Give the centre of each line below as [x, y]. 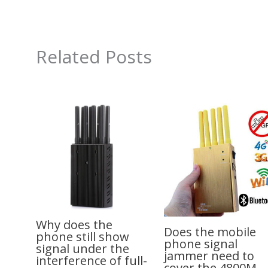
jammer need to [209, 255]
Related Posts [94, 57]
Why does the [74, 224]
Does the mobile [210, 232]
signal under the [83, 248]
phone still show [83, 236]
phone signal [201, 243]
